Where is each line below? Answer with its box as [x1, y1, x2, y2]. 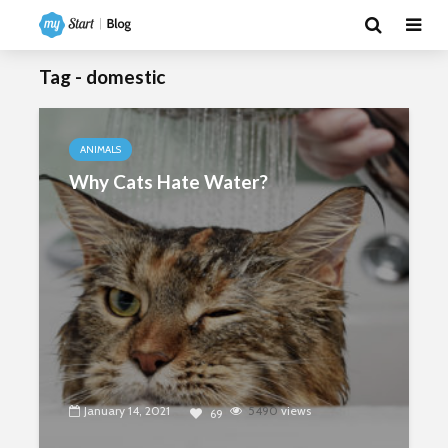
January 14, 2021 [84, 403, 170, 418]
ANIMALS [80, 143, 121, 156]
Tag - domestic [39, 65, 165, 88]
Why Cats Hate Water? [69, 170, 268, 193]
